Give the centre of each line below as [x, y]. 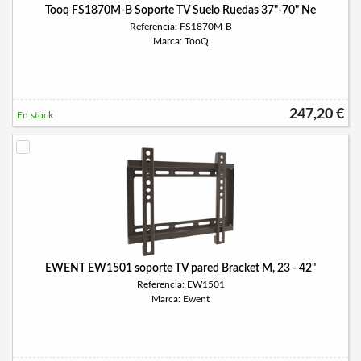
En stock [35, 115]
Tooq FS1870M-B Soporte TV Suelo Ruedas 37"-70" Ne [180, 10]
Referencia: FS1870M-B [180, 27]
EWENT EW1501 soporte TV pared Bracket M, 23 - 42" [180, 268]
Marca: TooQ [180, 41]
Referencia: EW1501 [180, 284]
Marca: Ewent [180, 299]
